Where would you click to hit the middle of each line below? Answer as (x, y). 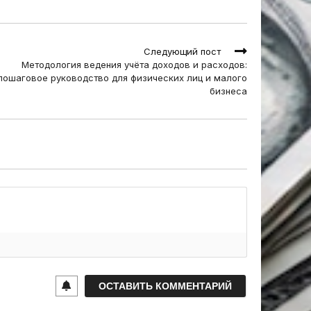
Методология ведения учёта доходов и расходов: (134, 65)
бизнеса (228, 91)
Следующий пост (182, 51)
